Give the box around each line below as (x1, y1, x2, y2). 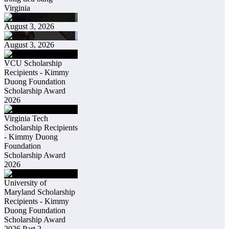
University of (4, 178, 47, 187)
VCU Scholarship (4, 58, 62, 67)
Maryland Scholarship (4, 187, 75, 196)
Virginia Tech (4, 113, 48, 123)
